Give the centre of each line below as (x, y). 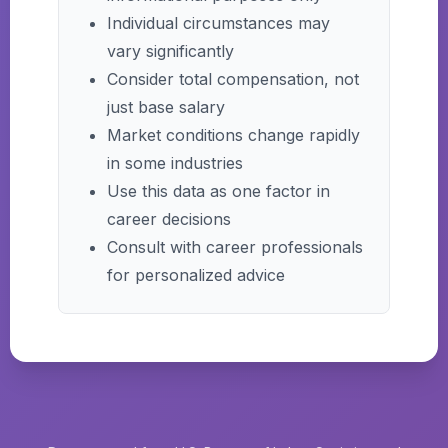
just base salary (166, 107)
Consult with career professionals (235, 247)
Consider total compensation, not (233, 79)
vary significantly (170, 51)
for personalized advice (196, 275)
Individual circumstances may (218, 23)
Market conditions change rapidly (233, 135)
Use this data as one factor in (218, 191)
